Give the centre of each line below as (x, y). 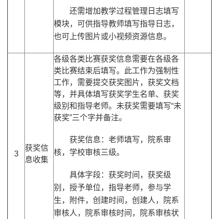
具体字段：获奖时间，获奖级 (120, 175)
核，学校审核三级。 (89, 153)
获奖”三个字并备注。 (90, 118)
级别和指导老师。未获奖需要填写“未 (118, 106)
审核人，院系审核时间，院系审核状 (116, 213)
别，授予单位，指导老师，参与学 (112, 188)
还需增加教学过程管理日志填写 (124, 11)
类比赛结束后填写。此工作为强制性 (116, 71)
